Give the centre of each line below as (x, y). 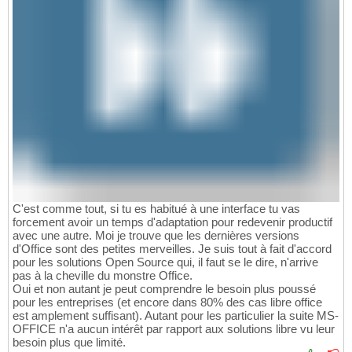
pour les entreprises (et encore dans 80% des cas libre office (167, 302)
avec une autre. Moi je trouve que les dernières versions (156, 235)
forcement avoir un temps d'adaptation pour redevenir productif (172, 222)
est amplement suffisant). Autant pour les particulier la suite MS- (176, 315)
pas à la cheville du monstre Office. (103, 275)
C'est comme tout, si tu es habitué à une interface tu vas (156, 208)
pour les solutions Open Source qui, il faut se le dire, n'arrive (165, 262)
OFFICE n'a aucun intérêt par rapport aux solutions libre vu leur (174, 328)
